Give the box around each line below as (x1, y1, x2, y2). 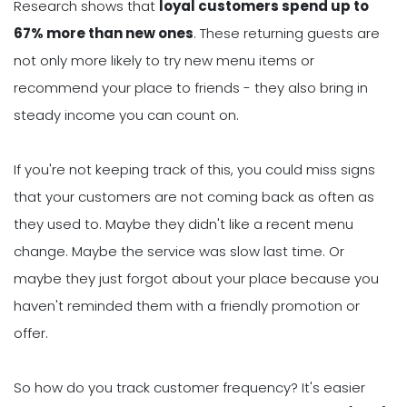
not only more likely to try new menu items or (14, 50, 314, 70)
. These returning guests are (194, 23, 380, 43)
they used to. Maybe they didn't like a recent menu (14, 213, 353, 233)
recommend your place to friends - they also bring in (14, 77, 368, 97)
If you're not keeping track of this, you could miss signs (14, 159, 375, 179)
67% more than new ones (14, 23, 194, 43)
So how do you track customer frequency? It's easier (14, 377, 365, 397)
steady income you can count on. (14, 104, 239, 124)
